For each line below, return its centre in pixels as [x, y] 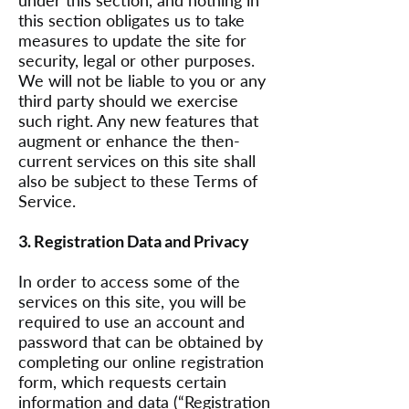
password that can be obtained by [141, 341]
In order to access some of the [129, 281]
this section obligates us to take [131, 20]
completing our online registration [141, 362]
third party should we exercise [128, 100]
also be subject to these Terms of [138, 181]
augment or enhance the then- [129, 141]
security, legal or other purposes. [136, 60]
